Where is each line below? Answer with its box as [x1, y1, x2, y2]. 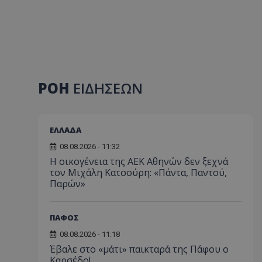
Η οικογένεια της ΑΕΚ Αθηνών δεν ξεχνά [50, 155, 228, 168]
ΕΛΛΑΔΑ [50, 125, 81, 135]
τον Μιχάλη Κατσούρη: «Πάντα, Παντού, [50, 166, 227, 179]
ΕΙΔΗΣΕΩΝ [73, 78, 143, 98]
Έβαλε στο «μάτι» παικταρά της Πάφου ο [50, 243, 229, 256]
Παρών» [50, 177, 85, 190]
